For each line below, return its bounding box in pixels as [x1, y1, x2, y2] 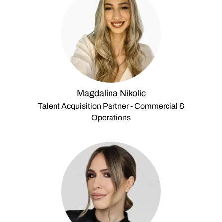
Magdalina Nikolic [76, 88, 146, 98]
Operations [91, 113, 131, 122]
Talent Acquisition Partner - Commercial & [37, 102, 185, 110]
